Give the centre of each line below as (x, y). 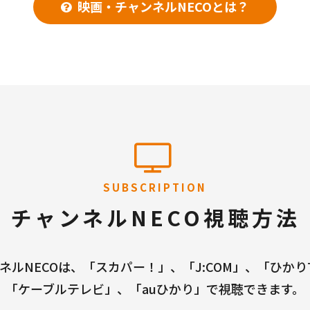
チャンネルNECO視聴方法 (155, 217)
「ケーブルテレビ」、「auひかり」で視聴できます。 (155, 289)
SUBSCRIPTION (155, 187)
